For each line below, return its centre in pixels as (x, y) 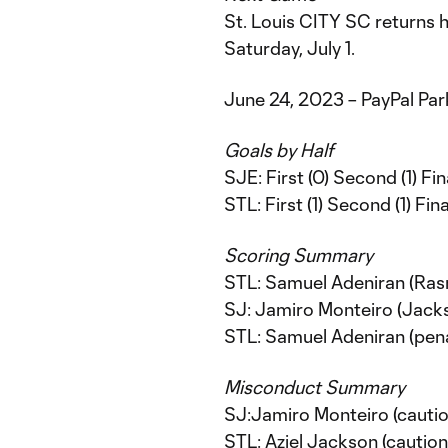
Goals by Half (278, 150)
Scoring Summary (298, 255)
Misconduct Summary (314, 387)
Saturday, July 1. (289, 48)
